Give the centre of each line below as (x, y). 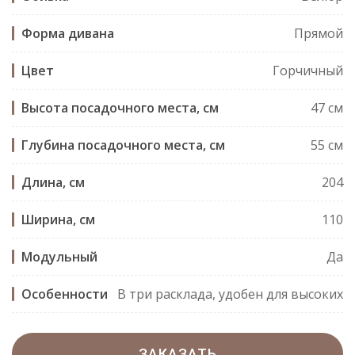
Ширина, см (58, 220)
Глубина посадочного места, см (123, 145)
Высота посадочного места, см (120, 108)
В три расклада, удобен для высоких (230, 294)
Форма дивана (68, 34)
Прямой (319, 34)
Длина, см (53, 183)
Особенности (65, 294)
